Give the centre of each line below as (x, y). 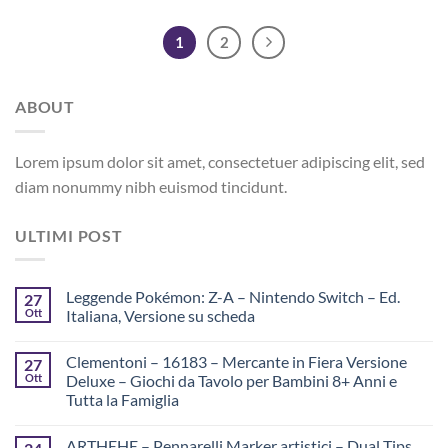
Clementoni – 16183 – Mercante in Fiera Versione (236, 362)
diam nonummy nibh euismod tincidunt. (151, 186)
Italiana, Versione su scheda (160, 316)
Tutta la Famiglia (122, 400)
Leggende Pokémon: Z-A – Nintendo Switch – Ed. (233, 297)
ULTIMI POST (69, 235)
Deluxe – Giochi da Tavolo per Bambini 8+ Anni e (231, 381)
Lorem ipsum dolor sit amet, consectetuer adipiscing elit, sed (220, 161)
